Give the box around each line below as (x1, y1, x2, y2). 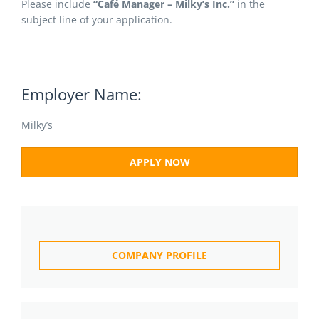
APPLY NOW (129, 155, 190, 169)
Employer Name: (21, 83, 142, 105)
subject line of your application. (21, 13, 172, 26)
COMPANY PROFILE (112, 249, 207, 262)
